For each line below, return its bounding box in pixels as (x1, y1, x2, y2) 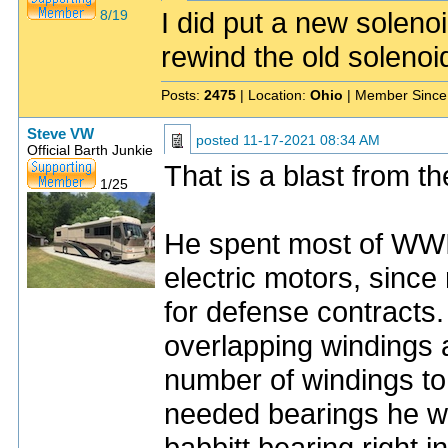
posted (196, 132, 243, 148)
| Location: (236, 87, 310, 103)
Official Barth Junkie (27, 142, 153, 158)
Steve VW (27, 126, 94, 142)
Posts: (161, 87, 204, 103)
